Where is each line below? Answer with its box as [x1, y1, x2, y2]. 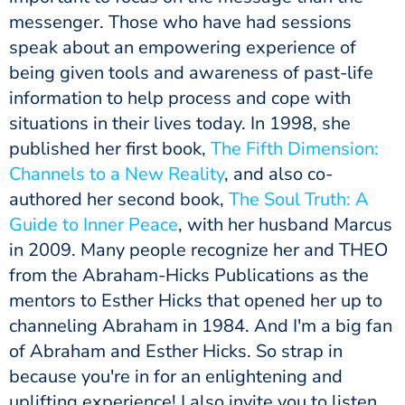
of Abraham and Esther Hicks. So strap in [9, 339, 343, 363]
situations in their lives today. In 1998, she [9, 111, 351, 136]
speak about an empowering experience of [9, 35, 356, 60]
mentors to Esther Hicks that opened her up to [9, 288, 382, 313]
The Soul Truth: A [229, 187, 369, 212]
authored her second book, [9, 187, 229, 212]
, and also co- [224, 162, 333, 186]
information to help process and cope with [9, 86, 351, 110]
